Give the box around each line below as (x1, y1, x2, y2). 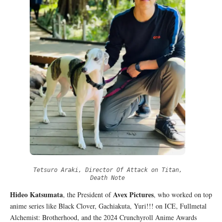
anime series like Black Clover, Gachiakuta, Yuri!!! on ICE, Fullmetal (10, 201, 207, 211)
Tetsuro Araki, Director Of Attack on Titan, (33, 166, 182, 174)
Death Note (90, 174, 125, 182)
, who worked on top (154, 190, 212, 200)
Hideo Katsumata (10, 189, 63, 200)
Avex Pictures (113, 189, 154, 200)
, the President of (63, 190, 113, 200)
